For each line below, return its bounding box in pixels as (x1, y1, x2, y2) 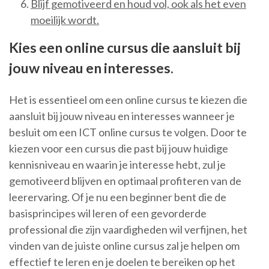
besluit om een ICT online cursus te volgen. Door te (9, 125, 247, 139)
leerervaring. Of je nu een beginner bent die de (9, 190, 226, 204)
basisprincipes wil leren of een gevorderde (9, 207, 207, 220)
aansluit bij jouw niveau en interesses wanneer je (9, 109, 235, 123)
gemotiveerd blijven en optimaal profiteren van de (9, 174, 241, 188)
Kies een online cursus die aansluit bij (9, 39, 241, 56)
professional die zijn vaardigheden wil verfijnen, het (9, 223, 247, 237)
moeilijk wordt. (31, 13, 99, 27)
